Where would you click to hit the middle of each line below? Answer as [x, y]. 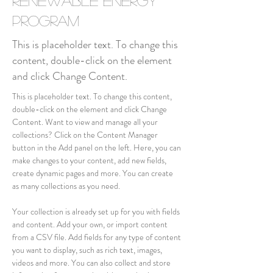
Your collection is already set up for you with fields [97, 211]
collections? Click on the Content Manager [86, 135]
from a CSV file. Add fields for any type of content [97, 237]
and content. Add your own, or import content [91, 224]
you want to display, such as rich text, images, [88, 250]
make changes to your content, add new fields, [90, 160]
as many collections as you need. [66, 186]
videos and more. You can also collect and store [92, 263]
